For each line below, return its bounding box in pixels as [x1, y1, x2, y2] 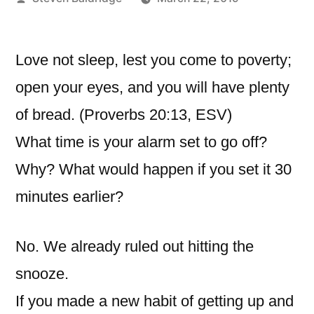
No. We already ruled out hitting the [15, 238, 254, 256]
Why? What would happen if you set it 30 [15, 161, 292, 179]
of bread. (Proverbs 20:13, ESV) [15, 106, 232, 124]
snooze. [15, 265, 69, 283]
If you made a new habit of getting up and [15, 292, 294, 310]
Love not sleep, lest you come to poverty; [15, 51, 292, 69]
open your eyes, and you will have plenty [15, 78, 289, 97]
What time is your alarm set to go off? [15, 133, 267, 151]
